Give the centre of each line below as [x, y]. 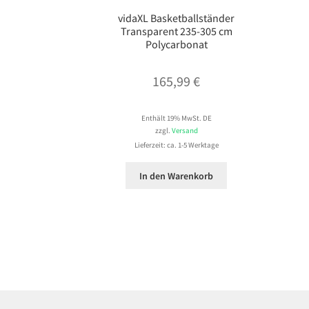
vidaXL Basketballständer [177, 18]
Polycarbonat [176, 44]
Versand [185, 131]
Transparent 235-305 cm [176, 31]
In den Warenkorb [177, 176]
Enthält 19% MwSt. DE [176, 118]
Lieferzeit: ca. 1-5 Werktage [176, 146]
